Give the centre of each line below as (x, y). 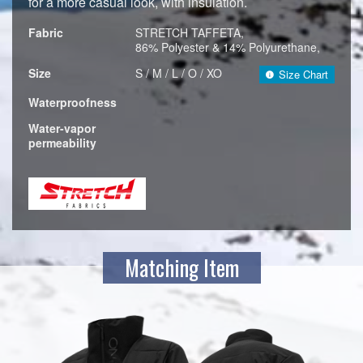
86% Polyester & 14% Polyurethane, (228, 47)
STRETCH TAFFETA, (190, 32)
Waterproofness (73, 102)
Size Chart (303, 74)
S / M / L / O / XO (179, 73)
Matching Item (181, 267)
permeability (62, 142)
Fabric (46, 32)
